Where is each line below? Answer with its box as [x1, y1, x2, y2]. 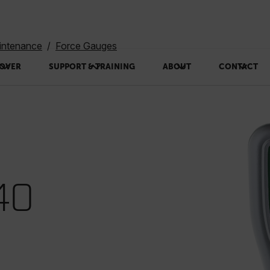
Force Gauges [55, 40, 117, 52]
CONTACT [218, 62, 258, 71]
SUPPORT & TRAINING [48, 62, 135, 71]
